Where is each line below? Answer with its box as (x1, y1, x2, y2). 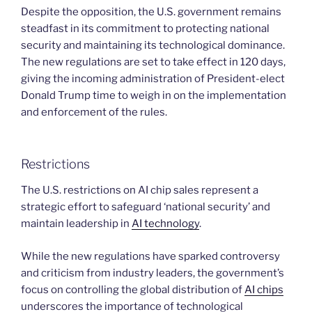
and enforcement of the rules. (21, 106, 167, 119)
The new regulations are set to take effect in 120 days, (21, 56, 286, 69)
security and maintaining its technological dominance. (21, 39, 285, 52)
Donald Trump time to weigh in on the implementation (21, 89, 286, 102)
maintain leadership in (21, 217, 132, 231)
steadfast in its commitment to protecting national (21, 22, 270, 36)
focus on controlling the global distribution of (21, 283, 244, 296)
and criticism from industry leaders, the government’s (21, 266, 284, 279)
